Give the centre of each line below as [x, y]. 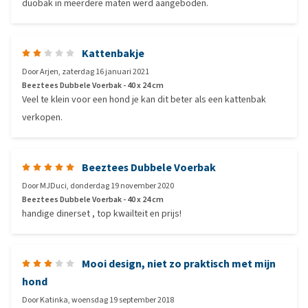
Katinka [54, 300]
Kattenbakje [113, 53]
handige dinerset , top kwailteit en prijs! [102, 213]
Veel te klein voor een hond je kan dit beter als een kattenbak [144, 99]
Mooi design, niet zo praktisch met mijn [179, 264]
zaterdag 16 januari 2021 [106, 71]
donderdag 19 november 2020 [122, 186]
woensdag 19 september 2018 [123, 300]
